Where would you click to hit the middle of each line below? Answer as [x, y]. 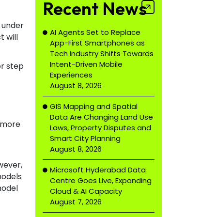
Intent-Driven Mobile [86, 64]
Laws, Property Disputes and [101, 128]
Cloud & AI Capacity [86, 191]
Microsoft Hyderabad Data [98, 170]
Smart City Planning [85, 138]
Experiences [71, 75]
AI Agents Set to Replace [95, 32]
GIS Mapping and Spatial [94, 106]
